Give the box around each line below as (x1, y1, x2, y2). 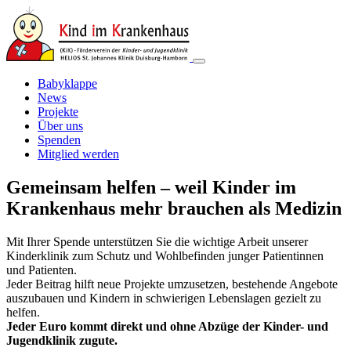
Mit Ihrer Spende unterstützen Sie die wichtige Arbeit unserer (6, 234, 308, 248)
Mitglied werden (38, 147, 119, 161)
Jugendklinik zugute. (6, 333, 118, 347)
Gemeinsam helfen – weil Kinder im (6, 176, 296, 197)
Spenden (38, 133, 81, 147)
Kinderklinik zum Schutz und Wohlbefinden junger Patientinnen (6, 248, 324, 262)
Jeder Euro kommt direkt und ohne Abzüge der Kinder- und (6, 319, 328, 333)
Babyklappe (38, 77, 97, 90)
